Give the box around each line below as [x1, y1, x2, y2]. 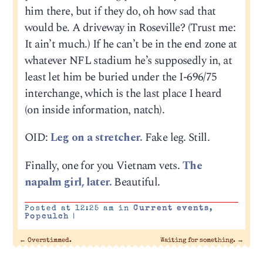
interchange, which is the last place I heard [24, 85, 222, 103]
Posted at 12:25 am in [24, 204, 133, 213]
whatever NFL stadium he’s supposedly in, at [24, 52, 232, 70]
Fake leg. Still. [142, 129, 210, 147]
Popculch [24, 213, 69, 221]
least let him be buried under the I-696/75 [24, 69, 217, 86]
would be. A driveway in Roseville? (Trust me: [24, 19, 235, 37]
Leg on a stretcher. [50, 129, 143, 147]
